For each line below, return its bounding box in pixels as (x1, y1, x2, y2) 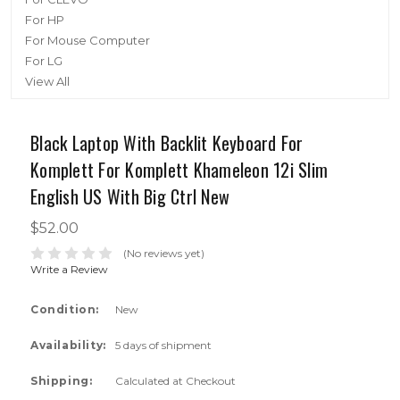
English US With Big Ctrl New (30, 183, 229, 210)
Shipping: (30, 373, 93, 387)
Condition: (30, 302, 99, 316)
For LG (25, 54, 62, 68)
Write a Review (30, 262, 108, 276)
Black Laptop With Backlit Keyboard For (30, 129, 304, 156)
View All (25, 74, 70, 88)
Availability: (30, 337, 106, 352)
